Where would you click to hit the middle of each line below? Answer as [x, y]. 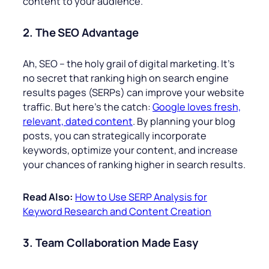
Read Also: [48, 197]
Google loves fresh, [197, 107]
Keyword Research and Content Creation [117, 212]
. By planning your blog [184, 122]
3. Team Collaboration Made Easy [110, 243]
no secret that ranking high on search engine [126, 78]
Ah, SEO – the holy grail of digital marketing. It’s [129, 64]
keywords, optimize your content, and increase [130, 150]
